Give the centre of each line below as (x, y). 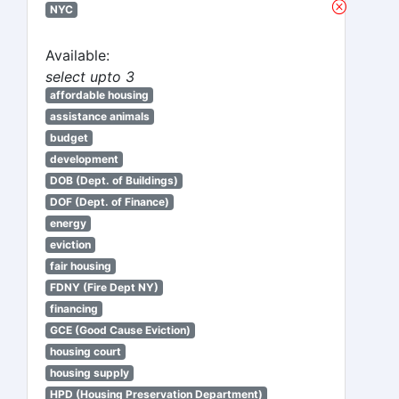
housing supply (89, 373)
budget (69, 138)
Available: (77, 55)
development (84, 159)
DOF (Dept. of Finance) (109, 202)
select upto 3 (90, 77)
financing (73, 309)
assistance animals (99, 116)
